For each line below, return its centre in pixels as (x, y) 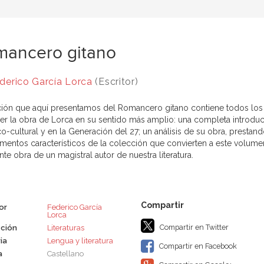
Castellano (65, 254)
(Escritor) (115, 82)
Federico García (74, 207)
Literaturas (65, 228)
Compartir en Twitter (193, 227)
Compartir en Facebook (197, 246)
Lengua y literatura (80, 241)
